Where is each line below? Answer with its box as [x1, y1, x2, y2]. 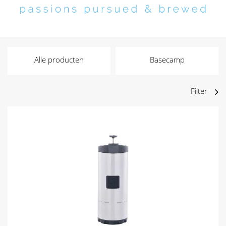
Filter [191, 86, 207, 96]
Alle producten [34, 54, 84, 65]
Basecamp [149, 54, 185, 65]
